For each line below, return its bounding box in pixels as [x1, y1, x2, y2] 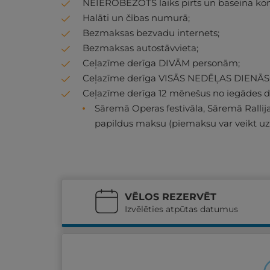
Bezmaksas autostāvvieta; [83, 42, 198, 54]
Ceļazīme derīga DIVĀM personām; [83, 57, 240, 69]
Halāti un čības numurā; [83, 12, 190, 24]
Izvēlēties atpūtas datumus [125, 204, 238, 215]
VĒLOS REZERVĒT [125, 191, 216, 202]
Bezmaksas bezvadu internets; [83, 27, 219, 39]
